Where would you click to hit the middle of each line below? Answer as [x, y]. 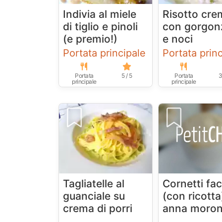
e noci [178, 39]
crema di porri [98, 209]
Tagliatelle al [94, 184]
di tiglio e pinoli [100, 27]
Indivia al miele [100, 14]
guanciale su [94, 196]
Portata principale [104, 53]
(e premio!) [90, 39]
